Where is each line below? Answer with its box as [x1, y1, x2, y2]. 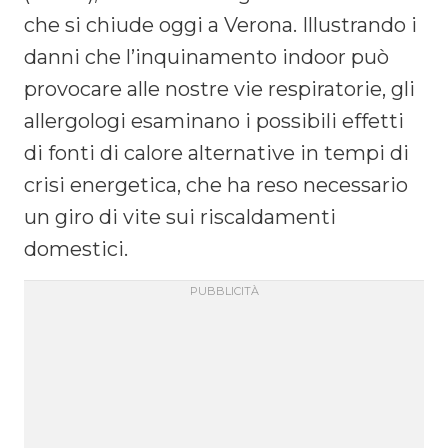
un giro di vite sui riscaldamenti [24, 204, 336, 229]
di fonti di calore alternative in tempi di [24, 140, 409, 165]
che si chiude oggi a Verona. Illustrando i [24, 12, 417, 37]
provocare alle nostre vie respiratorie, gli [24, 76, 415, 101]
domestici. [24, 236, 128, 261]
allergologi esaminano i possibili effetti [24, 108, 404, 133]
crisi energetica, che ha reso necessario [24, 172, 408, 197]
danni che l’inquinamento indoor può [24, 44, 389, 69]
